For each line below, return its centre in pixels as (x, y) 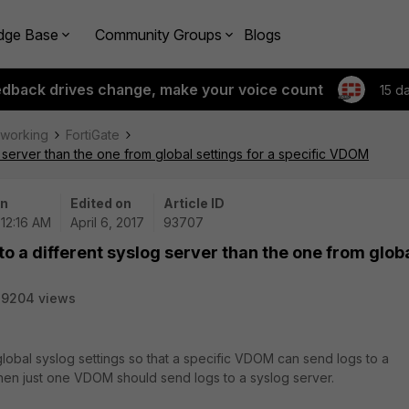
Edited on (101, 203)
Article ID (194, 203)
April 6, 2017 (107, 222)
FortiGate (93, 135)
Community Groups (158, 34)
